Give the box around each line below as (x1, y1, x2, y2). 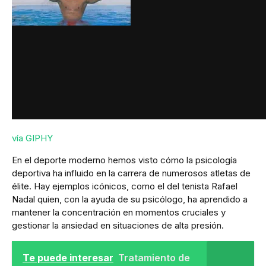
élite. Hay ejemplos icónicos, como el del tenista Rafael (12, 180, 237, 192)
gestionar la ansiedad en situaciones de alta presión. (12, 219, 224, 231)
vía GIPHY (12, 132, 53, 144)
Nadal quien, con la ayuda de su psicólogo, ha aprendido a (12, 193, 248, 205)
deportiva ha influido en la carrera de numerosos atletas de (12, 167, 251, 179)
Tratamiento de (118, 251, 190, 264)
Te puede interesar (23, 251, 113, 264)
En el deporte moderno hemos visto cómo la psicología (12, 154, 237, 166)
